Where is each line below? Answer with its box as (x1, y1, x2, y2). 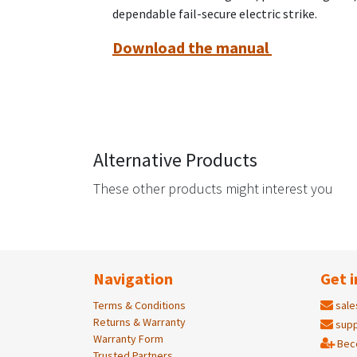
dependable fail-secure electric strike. (112, 6, 317, 22)
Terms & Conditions (93, 298, 186, 313)
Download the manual (112, 37, 272, 58)
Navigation (93, 269, 173, 289)
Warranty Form (93, 331, 163, 347)
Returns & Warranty (93, 315, 186, 330)
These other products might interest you (93, 179, 333, 198)
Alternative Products (93, 147, 257, 173)
